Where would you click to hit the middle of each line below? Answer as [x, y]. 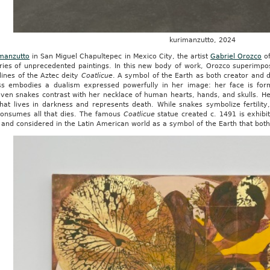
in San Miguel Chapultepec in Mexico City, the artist [120, 56]
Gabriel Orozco [236, 56]
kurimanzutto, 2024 [203, 40]
